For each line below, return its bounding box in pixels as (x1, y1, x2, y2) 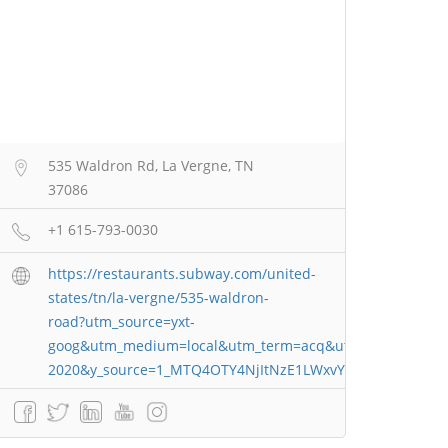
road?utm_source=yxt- (48, 312, 195, 332)
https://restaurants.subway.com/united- (48, 264, 316, 284)
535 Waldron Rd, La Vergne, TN (48, 156, 254, 176)
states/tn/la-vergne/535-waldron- (48, 288, 269, 308)
